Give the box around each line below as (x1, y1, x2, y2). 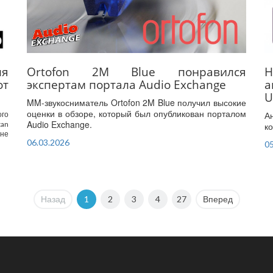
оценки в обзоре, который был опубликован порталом (27, 107, 246, 120)
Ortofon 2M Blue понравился (27, 63, 246, 80)
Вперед (202, 194, 233, 205)
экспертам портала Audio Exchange (27, 76, 226, 93)
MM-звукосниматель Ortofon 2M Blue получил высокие (27, 96, 246, 109)
